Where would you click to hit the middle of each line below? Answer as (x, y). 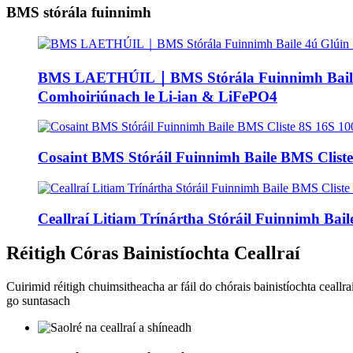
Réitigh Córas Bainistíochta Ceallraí (153, 253)
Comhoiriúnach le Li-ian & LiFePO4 (158, 96)
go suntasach (38, 301)
